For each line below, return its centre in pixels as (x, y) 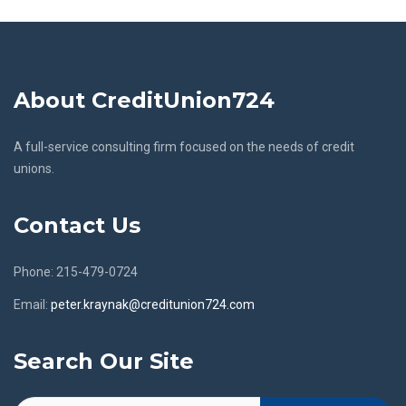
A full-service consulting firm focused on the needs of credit (184, 147)
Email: (32, 304)
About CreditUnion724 (144, 100)
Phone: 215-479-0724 (76, 272)
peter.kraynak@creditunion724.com (153, 304)
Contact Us (77, 225)
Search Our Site (104, 361)
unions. (34, 169)
